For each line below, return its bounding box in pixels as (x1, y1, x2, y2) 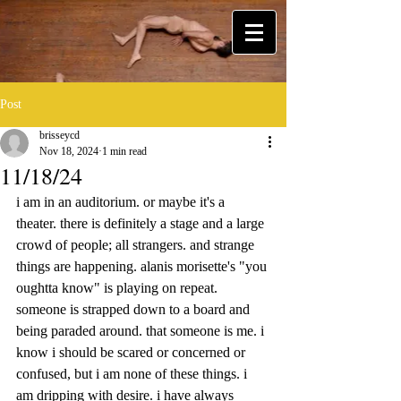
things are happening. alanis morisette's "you (16, 259, 270, 274)
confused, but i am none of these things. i (16, 366, 251, 381)
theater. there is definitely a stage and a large (16, 216, 268, 231)
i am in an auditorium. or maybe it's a (16, 194, 228, 209)
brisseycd (39, 129, 80, 141)
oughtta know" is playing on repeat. (16, 280, 221, 295)
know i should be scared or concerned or (16, 345, 249, 360)
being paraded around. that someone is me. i (16, 323, 268, 338)
